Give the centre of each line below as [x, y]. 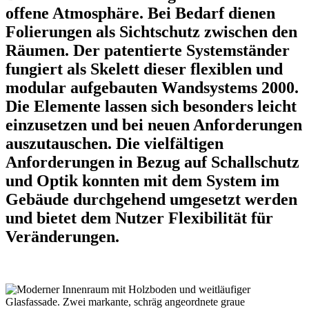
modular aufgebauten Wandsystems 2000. [152, 88]
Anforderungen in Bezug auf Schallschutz [152, 162]
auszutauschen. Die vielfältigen [114, 144]
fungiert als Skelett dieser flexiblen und [144, 69]
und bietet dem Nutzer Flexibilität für [139, 218]
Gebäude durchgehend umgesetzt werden [151, 200]
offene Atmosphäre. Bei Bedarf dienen [140, 13]
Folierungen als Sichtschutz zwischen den [151, 32]
